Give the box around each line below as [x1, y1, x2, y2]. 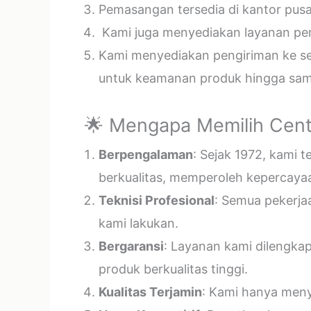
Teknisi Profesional [99, 193, 215, 208]
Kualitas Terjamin [99, 285, 202, 299]
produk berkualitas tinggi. [99, 262, 248, 276]
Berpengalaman [99, 147, 193, 162]
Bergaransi [99, 239, 164, 253]
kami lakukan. [99, 216, 178, 230]
